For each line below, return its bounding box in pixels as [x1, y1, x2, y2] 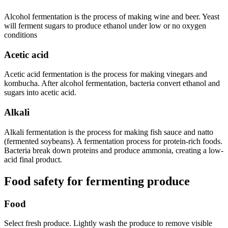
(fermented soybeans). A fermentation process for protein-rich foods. [4, 136, 222, 146]
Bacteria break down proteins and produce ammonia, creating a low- [4, 146, 223, 155]
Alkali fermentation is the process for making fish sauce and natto [4, 127, 213, 136]
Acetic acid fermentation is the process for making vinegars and [4, 70, 207, 79]
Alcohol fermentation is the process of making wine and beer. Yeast [4, 12, 219, 21]
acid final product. [4, 155, 62, 164]
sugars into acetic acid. [4, 88, 76, 97]
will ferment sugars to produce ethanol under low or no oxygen [4, 21, 206, 31]
